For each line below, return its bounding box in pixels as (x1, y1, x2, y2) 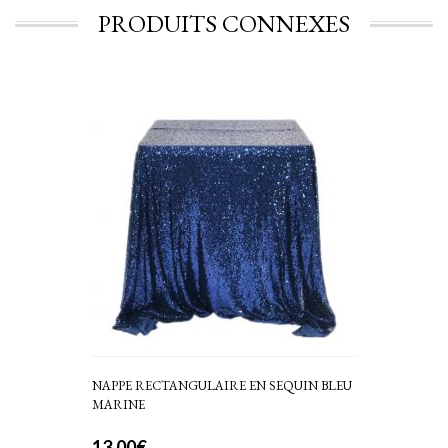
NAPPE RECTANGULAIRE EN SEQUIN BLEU (91, 377, 352, 395)
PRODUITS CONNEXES (98, 8, 350, 40)
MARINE (91, 396, 145, 414)
